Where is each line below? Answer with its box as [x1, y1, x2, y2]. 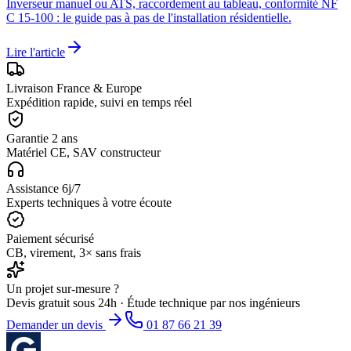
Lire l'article [6, 45, 65, 60]
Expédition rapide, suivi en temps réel [6, 96, 192, 110]
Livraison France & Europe [6, 81, 142, 96]
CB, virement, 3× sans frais [6, 246, 141, 260]
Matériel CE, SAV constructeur [6, 146, 161, 160]
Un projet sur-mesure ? [6, 282, 119, 296]
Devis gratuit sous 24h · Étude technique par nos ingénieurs [6, 296, 300, 310]
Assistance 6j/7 [6, 182, 81, 196]
